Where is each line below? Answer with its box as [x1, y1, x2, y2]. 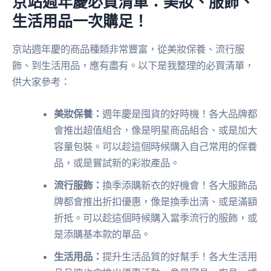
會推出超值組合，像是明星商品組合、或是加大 [54, 124, 258, 137]
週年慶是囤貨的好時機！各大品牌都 [102, 108, 258, 120]
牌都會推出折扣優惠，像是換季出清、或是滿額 [54, 195, 258, 208]
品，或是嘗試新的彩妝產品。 [54, 157, 180, 169]
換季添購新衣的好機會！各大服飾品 [102, 179, 258, 192]
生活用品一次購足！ [12, 11, 148, 31]
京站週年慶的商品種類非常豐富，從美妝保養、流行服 [12, 42, 244, 55]
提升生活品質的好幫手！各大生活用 [102, 250, 258, 263]
